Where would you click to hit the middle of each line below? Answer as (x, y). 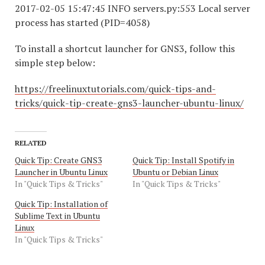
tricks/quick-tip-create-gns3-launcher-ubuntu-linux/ (129, 103)
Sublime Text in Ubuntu (57, 216)
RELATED (31, 143)
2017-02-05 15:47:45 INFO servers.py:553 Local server (132, 9)
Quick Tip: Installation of (61, 204)
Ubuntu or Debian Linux (175, 172)
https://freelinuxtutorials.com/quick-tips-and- (115, 89)
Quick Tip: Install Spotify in (183, 160)
